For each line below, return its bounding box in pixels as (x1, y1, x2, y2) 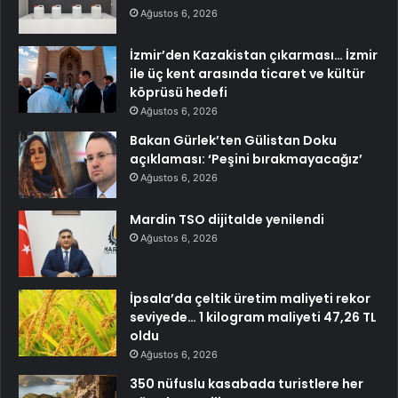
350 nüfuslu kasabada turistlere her (130, 375, 363, 394)
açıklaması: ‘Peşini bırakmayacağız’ (130, 150, 362, 169)
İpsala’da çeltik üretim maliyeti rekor (130, 290, 370, 308)
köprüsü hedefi (130, 84, 227, 102)
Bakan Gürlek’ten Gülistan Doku (130, 131, 337, 150)
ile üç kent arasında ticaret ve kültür (130, 65, 365, 84)
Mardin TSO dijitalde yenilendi (130, 211, 324, 229)
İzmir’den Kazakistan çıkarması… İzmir (130, 46, 378, 65)
